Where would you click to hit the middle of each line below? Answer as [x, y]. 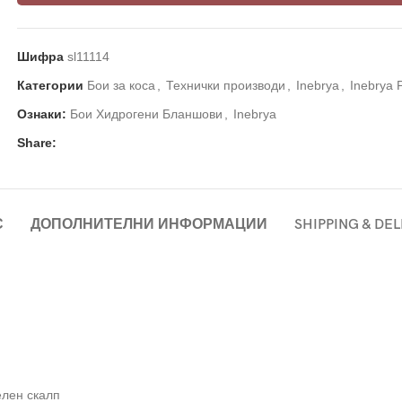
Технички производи [226, 85]
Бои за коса [121, 85]
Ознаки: [42, 114]
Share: [37, 142]
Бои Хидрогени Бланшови [146, 114]
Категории [50, 85]
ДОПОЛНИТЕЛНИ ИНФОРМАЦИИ [149, 224]
